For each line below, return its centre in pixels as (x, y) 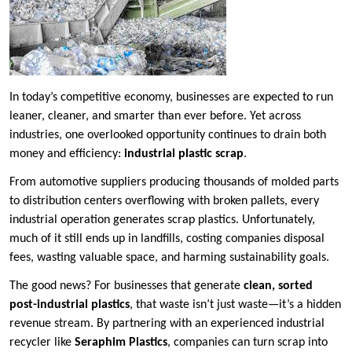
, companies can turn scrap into (247, 343)
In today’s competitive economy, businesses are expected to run (171, 98)
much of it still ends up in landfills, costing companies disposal (167, 239)
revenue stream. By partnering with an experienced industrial (167, 324)
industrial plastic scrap (184, 154)
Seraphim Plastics (121, 343)
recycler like (42, 343)
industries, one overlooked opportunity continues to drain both (168, 136)
